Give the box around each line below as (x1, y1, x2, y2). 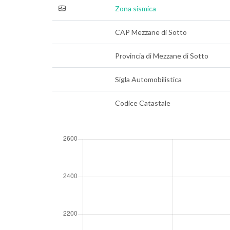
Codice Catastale (115, 99, 170, 107)
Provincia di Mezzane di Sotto (115, 51, 208, 60)
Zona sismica (115, 4, 156, 13)
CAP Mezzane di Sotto (115, 28, 187, 36)
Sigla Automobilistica (115, 75, 182, 84)
